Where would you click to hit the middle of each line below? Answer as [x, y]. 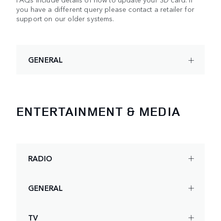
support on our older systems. [65, 18]
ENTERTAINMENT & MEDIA [99, 111]
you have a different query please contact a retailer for [105, 9]
